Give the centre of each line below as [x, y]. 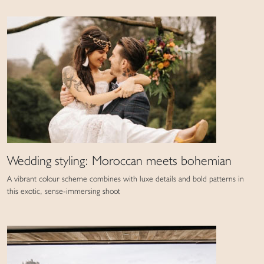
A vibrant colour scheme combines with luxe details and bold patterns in [126, 179]
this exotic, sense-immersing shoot [64, 191]
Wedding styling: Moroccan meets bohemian [119, 161]
